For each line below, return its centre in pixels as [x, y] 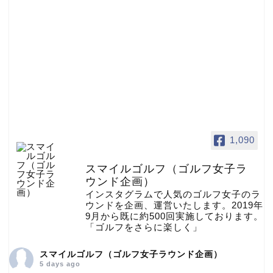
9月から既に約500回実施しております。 [174, 216]
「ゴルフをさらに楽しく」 [144, 227]
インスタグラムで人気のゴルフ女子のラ [173, 194]
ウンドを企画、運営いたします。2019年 [174, 205]
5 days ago [60, 264]
